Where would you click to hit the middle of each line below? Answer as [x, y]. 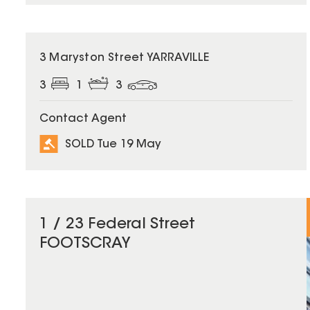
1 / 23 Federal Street [118, 225]
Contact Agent [83, 119]
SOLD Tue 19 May [113, 144]
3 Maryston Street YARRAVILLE [125, 58]
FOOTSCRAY [85, 245]
